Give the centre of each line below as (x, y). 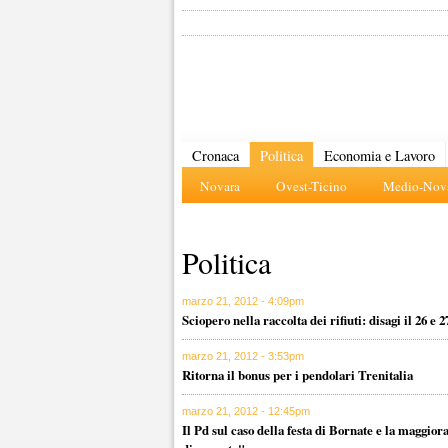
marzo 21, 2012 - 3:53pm (243, 356)
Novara (220, 186)
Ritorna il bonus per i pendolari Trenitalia (297, 374)
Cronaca (215, 155)
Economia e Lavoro (379, 155)
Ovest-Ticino (311, 186)
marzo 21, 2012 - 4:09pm (243, 301)
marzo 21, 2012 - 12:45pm (246, 411)
